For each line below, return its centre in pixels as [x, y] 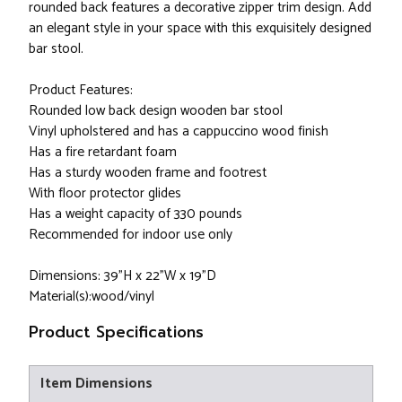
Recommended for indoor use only [131, 235]
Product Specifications [116, 332]
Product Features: [81, 91]
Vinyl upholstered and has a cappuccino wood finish [179, 132]
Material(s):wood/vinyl [92, 297]
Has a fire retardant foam [103, 153]
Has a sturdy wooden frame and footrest [148, 173]
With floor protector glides [105, 194]
